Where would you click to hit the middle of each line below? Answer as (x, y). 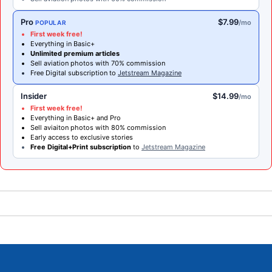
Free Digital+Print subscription (81, 147)
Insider (34, 96)
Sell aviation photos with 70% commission (98, 63)
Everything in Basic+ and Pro (76, 117)
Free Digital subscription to (74, 73)
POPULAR (51, 22)
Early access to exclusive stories (82, 137)
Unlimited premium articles (75, 53)
